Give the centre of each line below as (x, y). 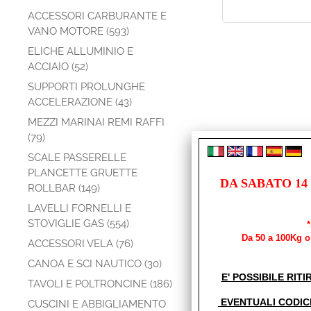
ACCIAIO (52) (58, 67)
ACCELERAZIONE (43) (80, 102)
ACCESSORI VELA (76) (81, 244)
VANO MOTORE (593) (78, 31)
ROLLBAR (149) (64, 188)
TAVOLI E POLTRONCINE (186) (100, 284)
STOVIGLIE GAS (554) (78, 224)
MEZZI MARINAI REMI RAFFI (96, 122)
